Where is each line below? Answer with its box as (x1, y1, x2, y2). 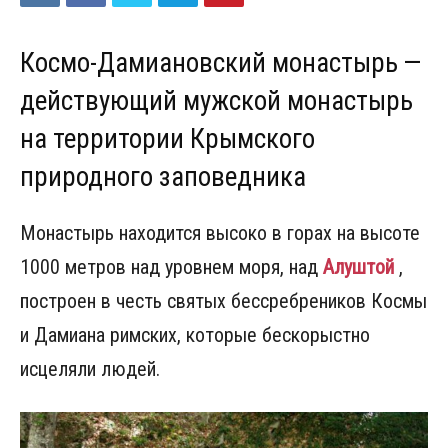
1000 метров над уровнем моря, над (20, 255, 323, 279)
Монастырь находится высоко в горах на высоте (20, 221, 420, 245)
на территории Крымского (20, 123, 315, 155)
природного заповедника (20, 161, 306, 193)
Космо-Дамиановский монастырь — (20, 47, 426, 79)
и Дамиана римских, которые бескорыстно (20, 323, 370, 347)
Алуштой (323, 255, 394, 279)
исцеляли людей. (20, 357, 160, 381)
